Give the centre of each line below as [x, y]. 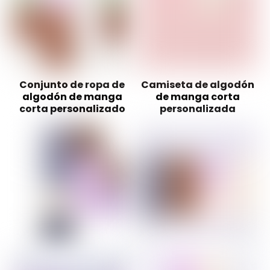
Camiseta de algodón [198, 85]
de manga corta [198, 97]
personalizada [198, 109]
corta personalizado [72, 109]
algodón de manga [72, 97]
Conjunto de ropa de [72, 85]
